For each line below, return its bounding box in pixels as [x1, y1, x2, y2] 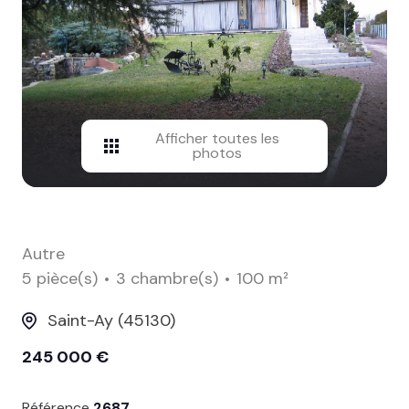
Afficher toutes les [155, 129, 279, 149]
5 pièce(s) [22, 267, 98, 290]
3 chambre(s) [116, 267, 218, 290]
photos [193, 143, 242, 163]
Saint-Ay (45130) [47, 309, 175, 332]
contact [42, 15, 97, 38]
